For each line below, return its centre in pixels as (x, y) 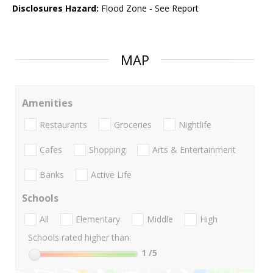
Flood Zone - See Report (149, 9)
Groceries (133, 124)
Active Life (111, 175)
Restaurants (63, 124)
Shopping (107, 149)
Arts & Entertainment (194, 149)
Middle (160, 219)
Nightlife (195, 124)
